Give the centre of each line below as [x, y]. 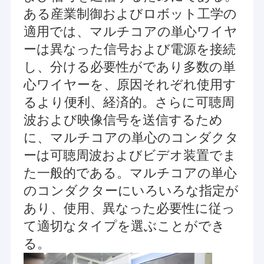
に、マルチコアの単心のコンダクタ [131, 138]
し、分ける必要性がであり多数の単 [129, 67]
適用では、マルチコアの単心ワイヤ [130, 32]
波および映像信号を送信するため [123, 120]
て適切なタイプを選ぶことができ [124, 226]
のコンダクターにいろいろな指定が [131, 191]
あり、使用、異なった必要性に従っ [129, 209]
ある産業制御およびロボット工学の [130, 14]
